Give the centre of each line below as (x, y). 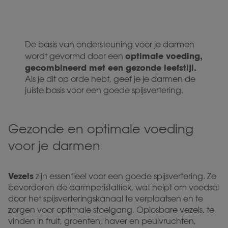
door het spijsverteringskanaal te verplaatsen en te (106, 198)
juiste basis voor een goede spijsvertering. (104, 90)
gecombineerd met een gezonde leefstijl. (111, 67)
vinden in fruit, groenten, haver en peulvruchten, (102, 221)
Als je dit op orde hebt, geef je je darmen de (110, 79)
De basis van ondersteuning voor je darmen (110, 44)
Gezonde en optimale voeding (101, 129)
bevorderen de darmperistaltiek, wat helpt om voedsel (113, 187)
